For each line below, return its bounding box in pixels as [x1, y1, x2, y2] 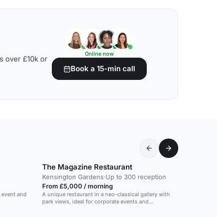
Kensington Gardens [42, 173, 104, 181]
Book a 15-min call [71, 64, 135, 73]
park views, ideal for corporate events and [42, 198, 149, 205]
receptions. [42, 205, 71, 212]
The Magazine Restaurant [42, 162, 132, 171]
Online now [85, 50, 114, 57]
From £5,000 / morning [42, 182, 113, 190]
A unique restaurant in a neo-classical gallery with [42, 191, 170, 198]
